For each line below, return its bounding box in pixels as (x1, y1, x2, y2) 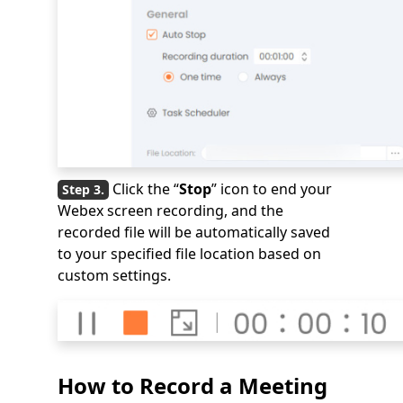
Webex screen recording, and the (58, 200, 283, 220)
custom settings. (58, 264, 171, 285)
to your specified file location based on (58, 243, 321, 264)
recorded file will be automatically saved (58, 221, 330, 242)
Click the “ (112, 178, 179, 199)
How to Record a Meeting (58, 370, 327, 400)
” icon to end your (211, 178, 332, 199)
